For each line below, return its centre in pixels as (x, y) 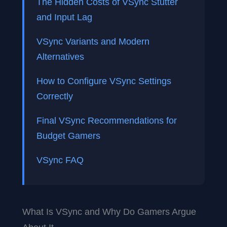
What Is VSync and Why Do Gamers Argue (109, 211)
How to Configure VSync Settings (104, 81)
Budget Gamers (68, 136)
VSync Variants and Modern (93, 42)
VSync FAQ (60, 160)
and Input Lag (64, 17)
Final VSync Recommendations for (107, 121)
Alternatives (60, 57)
